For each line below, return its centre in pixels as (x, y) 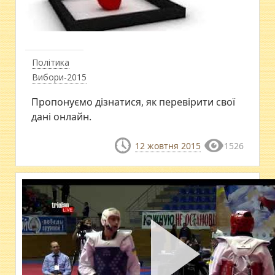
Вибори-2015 (60, 77)
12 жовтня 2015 (168, 145)
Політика (51, 62)
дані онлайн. (62, 116)
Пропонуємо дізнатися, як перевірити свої (134, 102)
